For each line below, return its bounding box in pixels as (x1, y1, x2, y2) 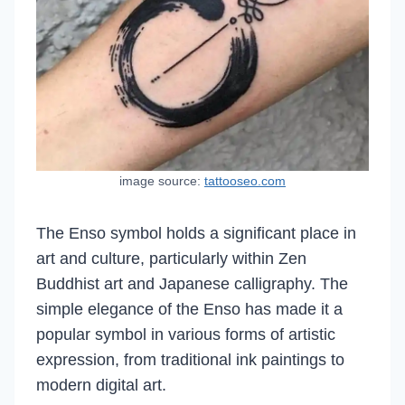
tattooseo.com (204, 174, 286, 188)
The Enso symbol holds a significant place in (36, 224, 356, 242)
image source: (119, 174, 204, 188)
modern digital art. (36, 376, 166, 394)
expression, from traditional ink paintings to (36, 351, 344, 369)
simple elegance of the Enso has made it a (36, 300, 343, 318)
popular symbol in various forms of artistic (36, 325, 335, 344)
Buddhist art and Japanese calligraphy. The (36, 275, 348, 293)
